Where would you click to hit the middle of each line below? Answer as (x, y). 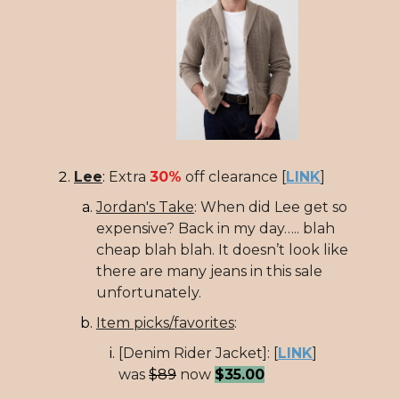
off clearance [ (234, 176)
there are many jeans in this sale (209, 271)
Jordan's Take (145, 207)
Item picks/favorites (165, 322)
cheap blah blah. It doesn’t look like (222, 249)
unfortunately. (149, 292)
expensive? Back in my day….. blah (216, 228)
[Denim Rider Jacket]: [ (198, 353)
